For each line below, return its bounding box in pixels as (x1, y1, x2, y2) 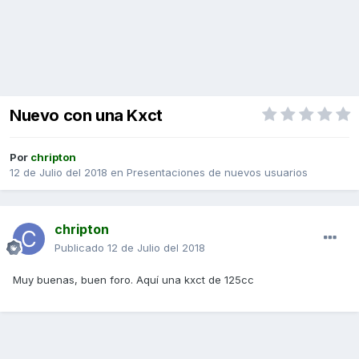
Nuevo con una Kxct (10, 106, 163, 126)
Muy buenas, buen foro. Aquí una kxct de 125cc (13, 273, 254, 287)
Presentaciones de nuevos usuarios (127, 166, 308, 179)
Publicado (54, 241, 107, 255)
